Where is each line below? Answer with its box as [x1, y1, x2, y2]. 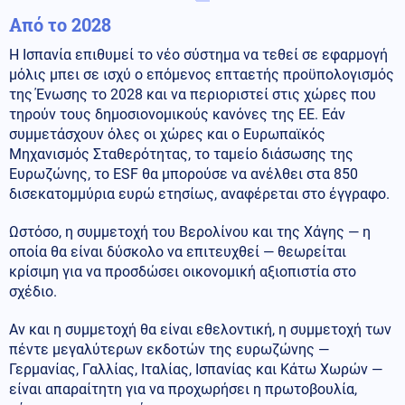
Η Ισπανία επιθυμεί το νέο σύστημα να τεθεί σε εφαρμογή [9, 45, 388, 63]
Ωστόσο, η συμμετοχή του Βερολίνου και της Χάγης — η [9, 222, 371, 240]
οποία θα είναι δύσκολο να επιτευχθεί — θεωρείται [9, 242, 346, 260]
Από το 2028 [9, 12, 111, 36]
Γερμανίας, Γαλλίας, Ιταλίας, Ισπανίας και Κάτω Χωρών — [9, 360, 382, 378]
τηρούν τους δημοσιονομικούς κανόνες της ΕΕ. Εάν [9, 105, 345, 123]
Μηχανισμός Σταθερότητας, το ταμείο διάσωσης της [9, 145, 353, 163]
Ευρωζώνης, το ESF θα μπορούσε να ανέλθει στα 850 [9, 165, 358, 183]
